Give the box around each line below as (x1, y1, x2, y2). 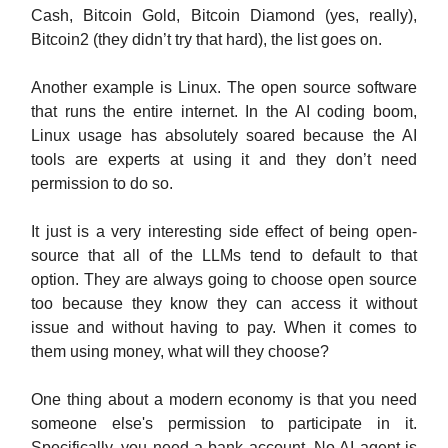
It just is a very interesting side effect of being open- (31, 223, 417, 241)
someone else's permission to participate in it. (31, 415, 417, 433)
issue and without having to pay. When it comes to (31, 319, 417, 337)
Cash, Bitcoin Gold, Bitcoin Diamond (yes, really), (31, 7, 417, 25)
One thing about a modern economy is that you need (31, 391, 417, 409)
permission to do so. (31, 175, 177, 193)
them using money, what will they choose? (31, 343, 333, 361)
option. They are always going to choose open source (31, 271, 417, 289)
